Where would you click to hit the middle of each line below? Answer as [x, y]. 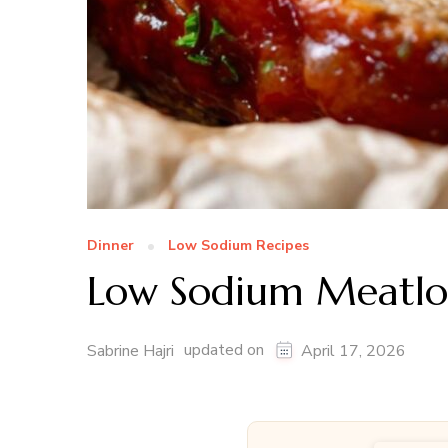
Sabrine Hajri [130, 351]
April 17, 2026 [353, 351]
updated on [226, 350]
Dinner [110, 246]
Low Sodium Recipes [238, 246]
